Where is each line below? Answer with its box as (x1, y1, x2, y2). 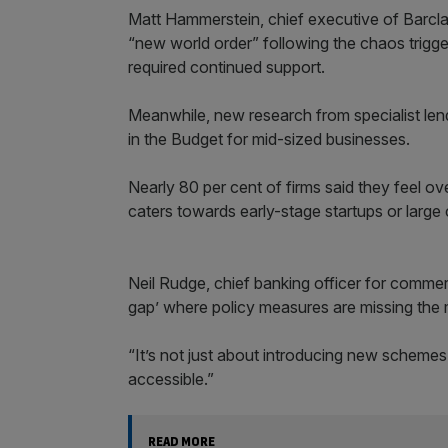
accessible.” (128, 368, 214, 389)
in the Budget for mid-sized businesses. (128, 128, 410, 149)
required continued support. (128, 56, 329, 77)
